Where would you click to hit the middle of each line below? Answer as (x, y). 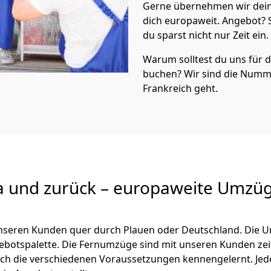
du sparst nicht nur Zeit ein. (206, 35)
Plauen (139, 230)
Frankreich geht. (180, 88)
